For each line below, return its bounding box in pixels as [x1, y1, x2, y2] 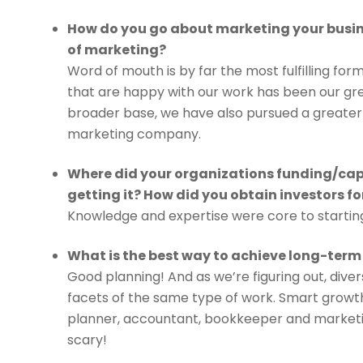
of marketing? [67, 41, 167, 60]
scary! [67, 331, 108, 350]
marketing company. [67, 125, 202, 144]
